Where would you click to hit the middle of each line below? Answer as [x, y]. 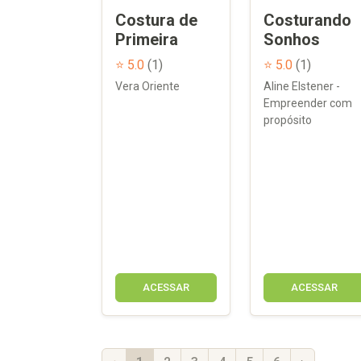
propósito [288, 120]
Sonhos [292, 39]
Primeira [147, 39]
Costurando [307, 20]
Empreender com [308, 103]
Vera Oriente [147, 86]
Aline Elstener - [302, 86]
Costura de [156, 20]
